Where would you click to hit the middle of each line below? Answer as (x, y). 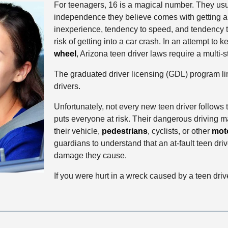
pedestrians (124, 131)
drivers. (67, 87)
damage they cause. (90, 156)
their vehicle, (78, 131)
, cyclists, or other (179, 131)
